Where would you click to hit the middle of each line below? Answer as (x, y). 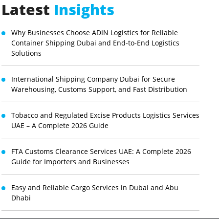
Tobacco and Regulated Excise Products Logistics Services (105, 115)
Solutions (26, 53)
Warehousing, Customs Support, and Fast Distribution (99, 89)
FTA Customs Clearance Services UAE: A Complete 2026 (101, 151)
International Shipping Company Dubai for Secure (93, 79)
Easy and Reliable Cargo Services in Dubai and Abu (95, 187)
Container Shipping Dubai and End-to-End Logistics (95, 43)
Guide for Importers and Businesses (70, 162)
